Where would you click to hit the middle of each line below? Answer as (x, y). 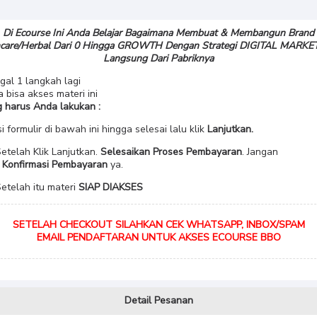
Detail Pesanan (158, 300)
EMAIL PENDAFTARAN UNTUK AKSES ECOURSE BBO (158, 237)
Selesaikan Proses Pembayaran (171, 152)
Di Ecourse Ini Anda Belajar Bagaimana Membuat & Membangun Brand (158, 33)
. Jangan (260, 152)
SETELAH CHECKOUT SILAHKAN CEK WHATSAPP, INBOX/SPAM (158, 225)
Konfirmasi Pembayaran (55, 165)
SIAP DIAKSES (111, 187)
